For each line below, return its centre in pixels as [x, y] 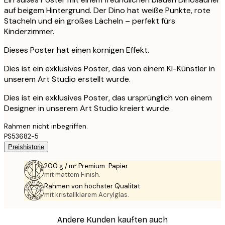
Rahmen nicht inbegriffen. [46, 126]
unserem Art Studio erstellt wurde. [67, 79]
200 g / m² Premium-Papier [86, 166]
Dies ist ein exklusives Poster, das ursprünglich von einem [108, 97]
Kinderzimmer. [29, 31]
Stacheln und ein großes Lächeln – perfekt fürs [90, 21]
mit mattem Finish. [72, 174]
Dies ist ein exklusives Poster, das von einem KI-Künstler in [109, 68]
